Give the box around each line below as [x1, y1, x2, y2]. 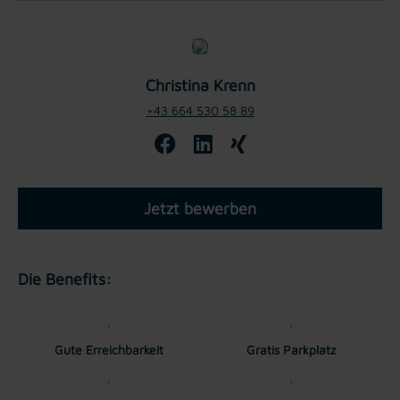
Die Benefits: [18, 269, 112, 288]
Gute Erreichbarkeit [54, 341, 163, 357]
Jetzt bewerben [144, 198, 256, 218]
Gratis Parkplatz [246, 341, 336, 357]
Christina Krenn [145, 75, 255, 95]
